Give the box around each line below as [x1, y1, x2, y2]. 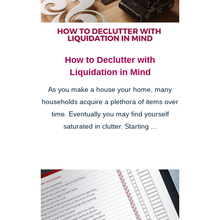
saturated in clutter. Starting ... [63, 122, 157, 130]
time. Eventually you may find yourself [51, 110, 169, 118]
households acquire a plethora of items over [42, 98, 178, 106]
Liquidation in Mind [69, 67, 151, 77]
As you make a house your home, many [48, 85, 172, 93]
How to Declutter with [65, 55, 155, 65]
